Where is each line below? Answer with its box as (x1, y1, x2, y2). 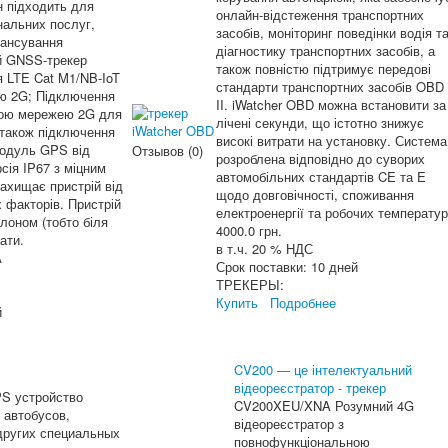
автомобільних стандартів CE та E (216, 167, 426, 186)
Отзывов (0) (132, 141, 203, 160)
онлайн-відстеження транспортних (216, 5, 424, 24)
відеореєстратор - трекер (234, 378, 386, 397)
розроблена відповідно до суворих (216, 149, 425, 168)
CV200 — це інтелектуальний (234, 360, 412, 379)
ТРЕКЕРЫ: (216, 275, 284, 294)
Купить (216, 293, 258, 312)
